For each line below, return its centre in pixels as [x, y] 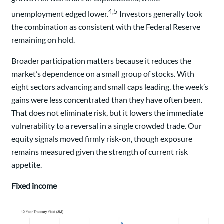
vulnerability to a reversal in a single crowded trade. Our [107, 125]
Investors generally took [160, 13]
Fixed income [34, 185]
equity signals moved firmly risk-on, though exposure [102, 138]
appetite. [27, 164]
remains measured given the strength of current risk [100, 151]
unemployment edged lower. [60, 13]
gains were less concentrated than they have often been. [107, 99]
